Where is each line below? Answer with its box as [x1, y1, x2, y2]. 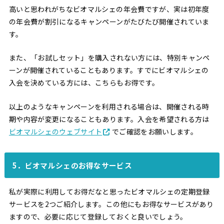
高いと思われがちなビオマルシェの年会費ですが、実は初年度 [8, 3, 209, 14]
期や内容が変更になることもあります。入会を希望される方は [8, 113, 209, 124]
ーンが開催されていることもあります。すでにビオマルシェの [8, 65, 209, 75]
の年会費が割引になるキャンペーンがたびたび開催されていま [8, 16, 209, 26]
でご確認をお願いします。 [111, 126, 198, 136]
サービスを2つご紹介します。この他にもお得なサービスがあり [8, 199, 214, 209]
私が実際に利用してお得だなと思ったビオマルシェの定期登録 [8, 186, 210, 197]
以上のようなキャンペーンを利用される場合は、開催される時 [8, 101, 209, 111]
